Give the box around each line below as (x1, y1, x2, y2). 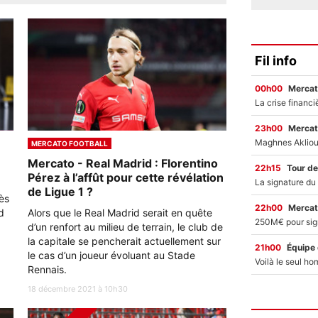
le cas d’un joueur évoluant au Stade (28, 248, 195, 261)
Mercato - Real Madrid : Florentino (28, 155, 218, 170)
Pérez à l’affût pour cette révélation (28, 170, 224, 185)
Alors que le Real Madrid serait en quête (28, 206, 212, 219)
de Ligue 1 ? (28, 184, 93, 199)
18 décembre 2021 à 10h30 (28, 283, 128, 294)
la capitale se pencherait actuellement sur (28, 234, 221, 247)
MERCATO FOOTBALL (31, 138, 108, 148)
